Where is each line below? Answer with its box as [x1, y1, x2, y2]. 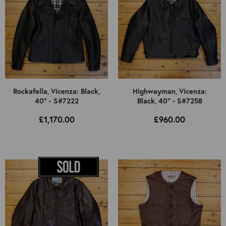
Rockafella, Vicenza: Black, [13, 86, 100, 96]
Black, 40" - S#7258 [137, 96, 202, 106]
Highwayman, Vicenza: [132, 86, 207, 96]
